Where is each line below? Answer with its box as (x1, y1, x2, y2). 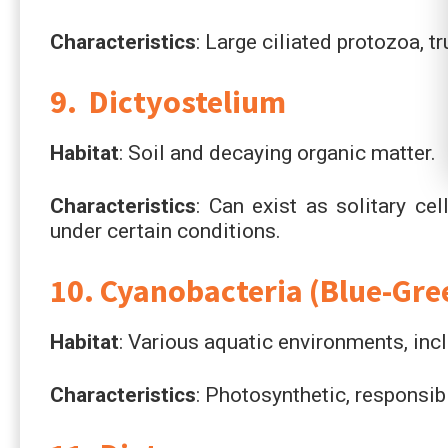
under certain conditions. (50, 218, 281, 243)
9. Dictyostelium (50, 81, 286, 122)
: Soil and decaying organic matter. (119, 140, 436, 165)
